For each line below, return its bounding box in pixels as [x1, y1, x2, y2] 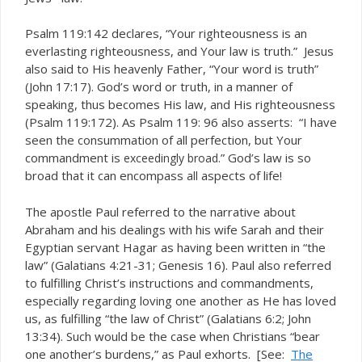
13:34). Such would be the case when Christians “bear [25, 327, 320, 344]
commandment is [25, 149, 124, 166]
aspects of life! [198, 167, 282, 183]
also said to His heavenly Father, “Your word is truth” [25, 61, 318, 77]
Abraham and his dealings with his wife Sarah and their [25, 221, 324, 238]
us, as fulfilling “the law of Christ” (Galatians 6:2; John [25, 309, 314, 326]
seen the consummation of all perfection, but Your [25, 132, 302, 148]
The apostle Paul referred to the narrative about [25, 203, 296, 220]
